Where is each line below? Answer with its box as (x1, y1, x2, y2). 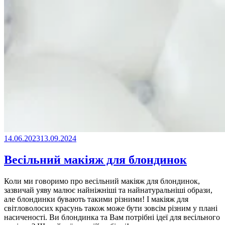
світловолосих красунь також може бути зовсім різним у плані (4, 204, 217, 213)
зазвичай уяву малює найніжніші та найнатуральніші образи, (4, 186, 212, 195)
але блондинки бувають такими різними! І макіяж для (4, 195, 188, 204)
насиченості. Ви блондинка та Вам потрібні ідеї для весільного (4, 213, 220, 222)
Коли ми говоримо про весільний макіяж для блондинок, (4, 177, 200, 186)
